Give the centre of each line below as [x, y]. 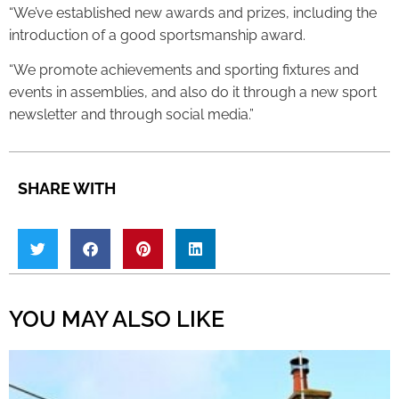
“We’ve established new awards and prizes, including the [193, 12]
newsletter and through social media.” [131, 115]
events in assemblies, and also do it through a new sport [193, 93]
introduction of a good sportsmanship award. [157, 35]
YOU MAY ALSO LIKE [117, 319]
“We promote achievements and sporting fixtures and [184, 70]
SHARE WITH [67, 189]
